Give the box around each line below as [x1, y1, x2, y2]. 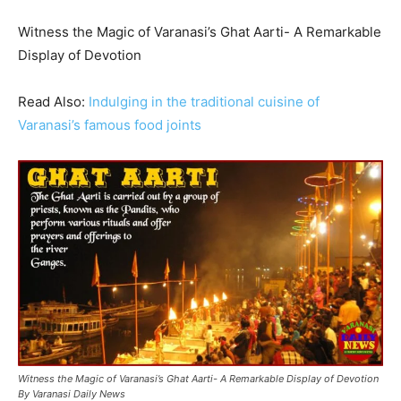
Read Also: [18, 93, 89, 111]
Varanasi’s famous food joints [18, 116, 201, 134]
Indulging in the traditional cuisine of [89, 93, 320, 111]
